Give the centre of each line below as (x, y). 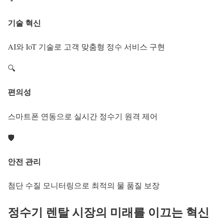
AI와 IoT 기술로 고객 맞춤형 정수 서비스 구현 (86, 46)
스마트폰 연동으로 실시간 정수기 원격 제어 (83, 116)
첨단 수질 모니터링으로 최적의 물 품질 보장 (84, 185)
